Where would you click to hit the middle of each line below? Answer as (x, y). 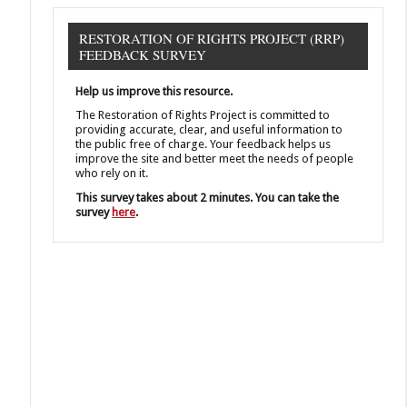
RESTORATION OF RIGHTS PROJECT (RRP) (212, 39)
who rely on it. (112, 174)
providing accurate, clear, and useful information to (209, 130)
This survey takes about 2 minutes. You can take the (208, 197)
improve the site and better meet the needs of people (215, 159)
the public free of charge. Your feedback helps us (203, 144)
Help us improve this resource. (154, 92)
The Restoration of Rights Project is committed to (203, 115)
